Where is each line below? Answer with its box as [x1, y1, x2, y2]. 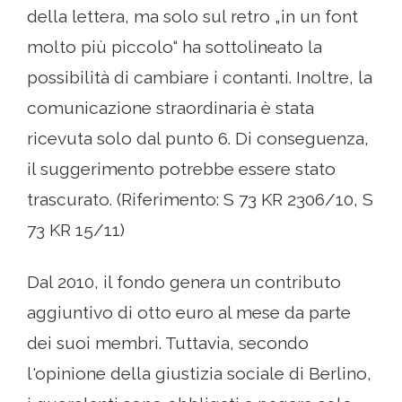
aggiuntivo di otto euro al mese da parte [27, 302, 351, 322]
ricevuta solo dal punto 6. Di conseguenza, [27, 128, 369, 148]
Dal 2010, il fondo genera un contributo [27, 272, 341, 292]
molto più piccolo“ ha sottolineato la [27, 37, 322, 57]
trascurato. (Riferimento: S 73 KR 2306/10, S [27, 189, 373, 209]
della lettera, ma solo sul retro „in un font [27, 6, 358, 26]
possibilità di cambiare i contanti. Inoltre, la [27, 67, 372, 87]
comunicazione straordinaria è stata [27, 98, 314, 118]
